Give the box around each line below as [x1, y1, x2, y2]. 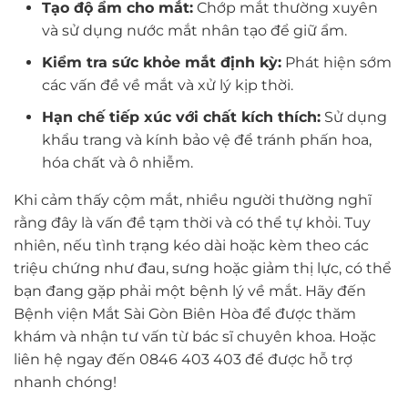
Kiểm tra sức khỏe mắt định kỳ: [41, 54, 281, 72]
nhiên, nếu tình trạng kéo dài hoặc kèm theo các [14, 236, 369, 254]
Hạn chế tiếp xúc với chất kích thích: [41, 107, 321, 126]
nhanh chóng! [14, 372, 117, 391]
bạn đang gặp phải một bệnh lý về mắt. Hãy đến [14, 281, 366, 300]
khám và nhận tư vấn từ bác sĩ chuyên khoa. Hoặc [14, 327, 376, 345]
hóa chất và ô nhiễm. [41, 153, 193, 171]
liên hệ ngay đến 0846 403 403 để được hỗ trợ [14, 350, 352, 368]
